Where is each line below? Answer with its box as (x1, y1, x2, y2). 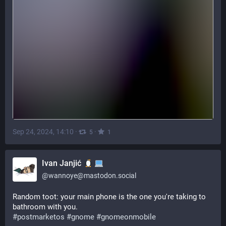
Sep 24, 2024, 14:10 (13, 128, 74, 136)
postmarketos (17, 212, 65, 221)
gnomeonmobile (101, 212, 156, 221)
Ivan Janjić (42, 158, 83, 168)
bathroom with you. (13, 202, 80, 211)
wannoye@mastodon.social (48, 172, 136, 180)
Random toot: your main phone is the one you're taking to (13, 192, 206, 201)
